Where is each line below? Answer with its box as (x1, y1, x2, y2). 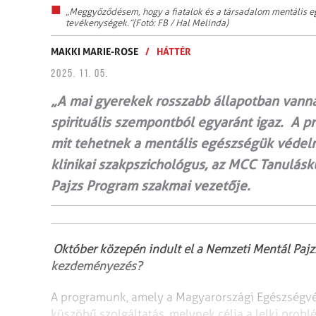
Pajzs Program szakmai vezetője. (51, 177, 250, 194)
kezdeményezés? (51, 258, 142, 273)
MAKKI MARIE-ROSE (51, 44, 138, 57)
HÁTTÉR (157, 44, 191, 57)
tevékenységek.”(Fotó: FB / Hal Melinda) (66, 17, 229, 28)
